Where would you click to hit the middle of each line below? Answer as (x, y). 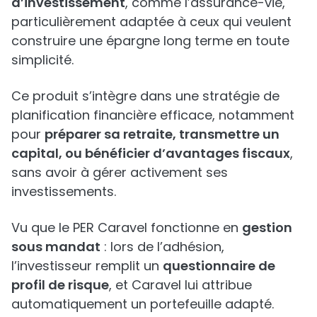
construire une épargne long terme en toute (150, 40)
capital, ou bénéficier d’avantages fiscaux (151, 153)
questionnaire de (219, 265)
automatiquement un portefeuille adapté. (143, 304)
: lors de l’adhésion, (162, 246)
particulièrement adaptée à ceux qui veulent (151, 21)
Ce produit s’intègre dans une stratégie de (145, 96)
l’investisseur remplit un (87, 265)
